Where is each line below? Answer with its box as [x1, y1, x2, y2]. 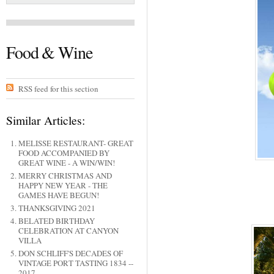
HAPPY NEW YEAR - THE [18, 180, 108, 191]
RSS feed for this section [18, 83, 98, 94]
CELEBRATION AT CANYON [18, 225, 119, 237]
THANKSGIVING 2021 [18, 202, 95, 214]
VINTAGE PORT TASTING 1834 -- [18, 257, 133, 269]
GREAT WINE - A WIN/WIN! [18, 157, 115, 169]
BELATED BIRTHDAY [18, 215, 95, 227]
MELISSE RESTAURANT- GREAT [18, 138, 133, 149]
